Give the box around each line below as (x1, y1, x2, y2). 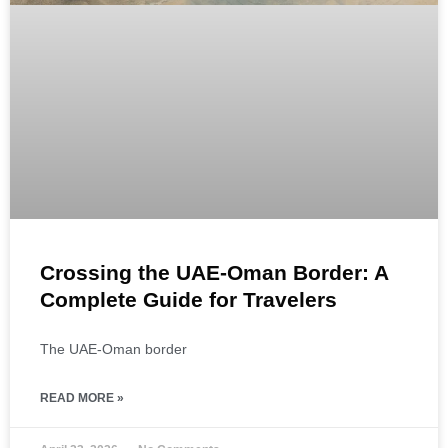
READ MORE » (40, 390, 124, 405)
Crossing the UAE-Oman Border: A (40, 260, 388, 284)
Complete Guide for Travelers (40, 287, 337, 311)
